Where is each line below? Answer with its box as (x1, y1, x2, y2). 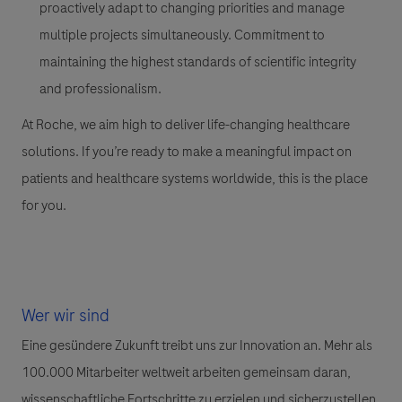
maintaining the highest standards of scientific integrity (39, 52, 356, 73)
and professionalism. (39, 79, 162, 100)
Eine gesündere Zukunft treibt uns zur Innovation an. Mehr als (22, 336, 372, 356)
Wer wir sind (22, 303, 109, 328)
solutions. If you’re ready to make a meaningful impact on (22, 142, 352, 162)
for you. (22, 196, 69, 216)
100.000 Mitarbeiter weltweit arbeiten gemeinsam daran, (22, 363, 351, 383)
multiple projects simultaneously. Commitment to (39, 25, 325, 46)
